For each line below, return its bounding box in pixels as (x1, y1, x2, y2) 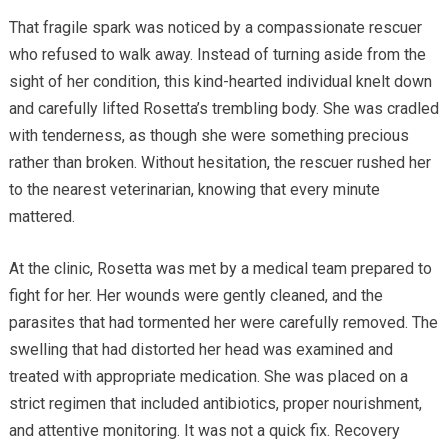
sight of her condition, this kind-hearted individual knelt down (8, 71, 432, 91)
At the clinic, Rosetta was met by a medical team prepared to (8, 258, 432, 278)
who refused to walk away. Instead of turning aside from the (8, 44, 426, 64)
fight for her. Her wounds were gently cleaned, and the (8, 285, 383, 305)
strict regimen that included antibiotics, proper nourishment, (8, 393, 422, 413)
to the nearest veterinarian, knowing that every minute (8, 179, 380, 199)
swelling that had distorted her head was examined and (8, 339, 393, 359)
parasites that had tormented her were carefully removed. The (8, 312, 438, 332)
